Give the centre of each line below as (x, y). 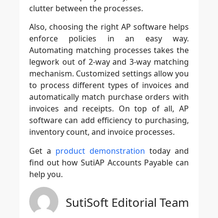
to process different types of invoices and (109, 85)
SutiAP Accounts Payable (127, 162)
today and (167, 151)
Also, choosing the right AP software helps (109, 27)
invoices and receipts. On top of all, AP (109, 109)
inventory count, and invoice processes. (102, 132)
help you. (46, 174)
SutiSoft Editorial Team (127, 202)
